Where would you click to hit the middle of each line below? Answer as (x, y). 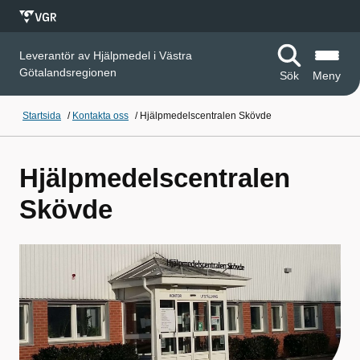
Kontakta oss (100, 116)
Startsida (42, 116)
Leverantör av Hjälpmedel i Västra (106, 55)
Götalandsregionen (68, 72)
